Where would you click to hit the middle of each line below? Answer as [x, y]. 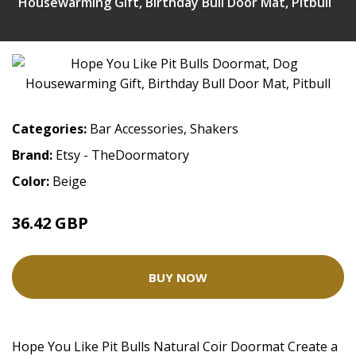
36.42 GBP [50, 223]
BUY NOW [178, 277]
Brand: [34, 155]
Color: [32, 182]
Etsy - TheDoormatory [122, 155]
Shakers [214, 129]
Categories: [49, 129]
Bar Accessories [137, 129]
